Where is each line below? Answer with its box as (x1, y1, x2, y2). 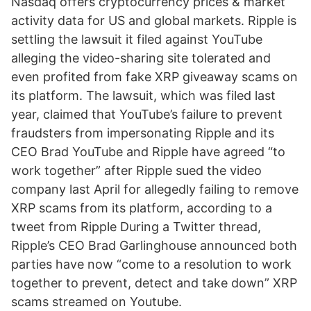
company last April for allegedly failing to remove (11, 182, 299, 196)
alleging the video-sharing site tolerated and (11, 51, 271, 65)
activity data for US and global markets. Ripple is (11, 13, 296, 28)
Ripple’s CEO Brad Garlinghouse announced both (11, 238, 297, 253)
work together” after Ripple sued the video (11, 163, 262, 178)
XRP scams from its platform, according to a (11, 201, 272, 215)
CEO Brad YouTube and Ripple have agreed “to (11, 144, 285, 159)
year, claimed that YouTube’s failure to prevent (11, 107, 283, 121)
